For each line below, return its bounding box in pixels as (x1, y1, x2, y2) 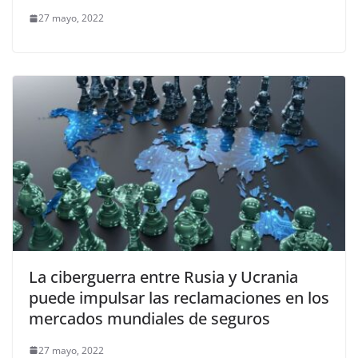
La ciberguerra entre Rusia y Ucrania (29, 265, 298, 288)
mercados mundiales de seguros (29, 307, 270, 329)
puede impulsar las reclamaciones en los (29, 286, 329, 308)
